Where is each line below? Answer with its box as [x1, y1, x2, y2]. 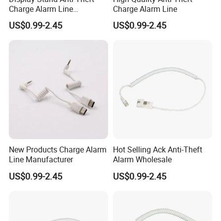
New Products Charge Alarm [9, 144, 107, 155]
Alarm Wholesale [112, 154, 172, 165]
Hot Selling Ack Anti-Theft [112, 144, 202, 155]
